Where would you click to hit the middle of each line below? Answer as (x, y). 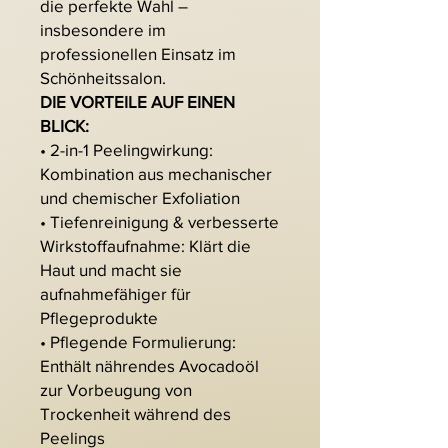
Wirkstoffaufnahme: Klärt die (145, 246)
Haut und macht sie (111, 270)
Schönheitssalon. (103, 78)
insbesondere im (103, 30)
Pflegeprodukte (99, 318)
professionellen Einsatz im (138, 54)
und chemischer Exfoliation (140, 198)
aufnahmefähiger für (115, 294)
